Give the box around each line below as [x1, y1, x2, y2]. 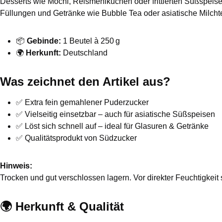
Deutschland [61, 49, 108, 57]
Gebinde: [27, 37, 61, 45]
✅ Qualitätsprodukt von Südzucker [16, 134, 137, 142]
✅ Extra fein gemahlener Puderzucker [16, 98, 149, 107]
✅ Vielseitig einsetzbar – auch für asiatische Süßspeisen [16, 110, 215, 118]
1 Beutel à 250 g [61, 37, 120, 45]
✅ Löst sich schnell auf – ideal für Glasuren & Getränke [16, 122, 209, 130]
